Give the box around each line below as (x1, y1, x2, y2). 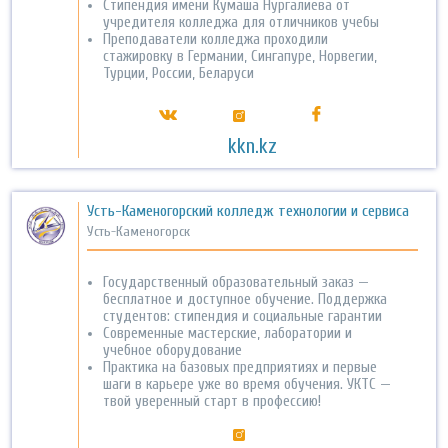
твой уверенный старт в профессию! (103, 393, 322, 411)
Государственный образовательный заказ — (103, 274, 370, 292)
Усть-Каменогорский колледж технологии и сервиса (87, 202, 410, 221)
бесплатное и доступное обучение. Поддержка (103, 291, 388, 309)
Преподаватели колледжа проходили (103, 31, 329, 49)
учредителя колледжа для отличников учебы (103, 14, 380, 32)
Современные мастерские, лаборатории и (103, 325, 353, 343)
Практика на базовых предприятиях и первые (103, 359, 378, 377)
